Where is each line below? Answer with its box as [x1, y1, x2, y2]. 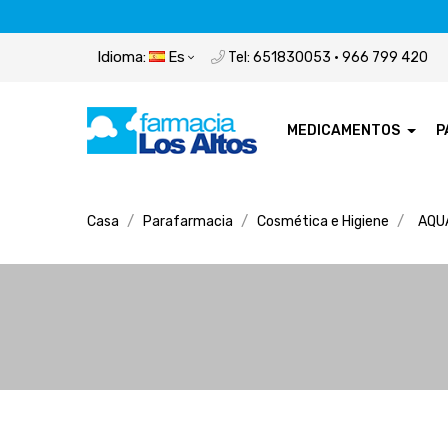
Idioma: [97, 47, 146, 66]
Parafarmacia [143, 212, 233, 230]
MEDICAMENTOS [287, 121, 400, 139]
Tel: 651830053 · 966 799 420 [225, 48, 428, 66]
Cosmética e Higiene [257, 212, 389, 230]
